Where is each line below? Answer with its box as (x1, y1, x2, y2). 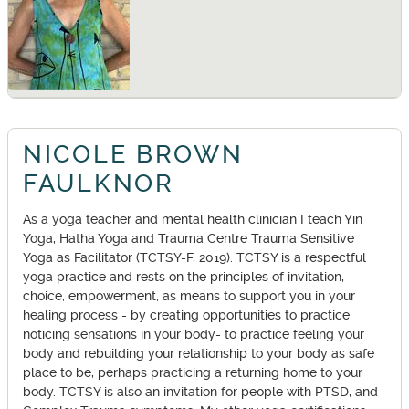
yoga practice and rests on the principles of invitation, (23, 269, 344, 286)
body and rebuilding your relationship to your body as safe (23, 346, 374, 362)
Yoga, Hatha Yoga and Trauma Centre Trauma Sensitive (23, 231, 354, 247)
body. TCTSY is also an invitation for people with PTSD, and (23, 384, 378, 401)
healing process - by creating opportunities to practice (23, 308, 350, 324)
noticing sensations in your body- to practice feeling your (23, 327, 364, 343)
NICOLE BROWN (23, 139, 244, 169)
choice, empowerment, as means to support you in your (23, 288, 355, 305)
